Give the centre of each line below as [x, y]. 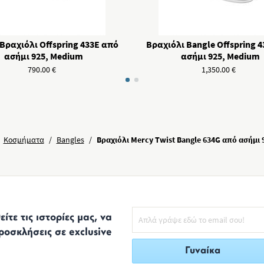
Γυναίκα [203, 251]
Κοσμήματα [24, 140]
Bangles [70, 140]
